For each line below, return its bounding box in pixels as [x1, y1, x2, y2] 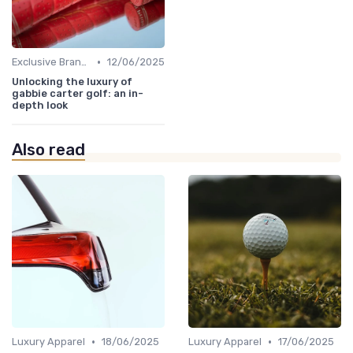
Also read [12, 140, 85, 160]
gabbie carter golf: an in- [12, 87, 143, 100]
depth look [12, 99, 68, 112]
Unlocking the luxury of [12, 76, 132, 88]
